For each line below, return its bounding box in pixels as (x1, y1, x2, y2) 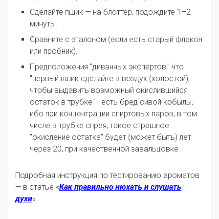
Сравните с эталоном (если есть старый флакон (30, 35, 202, 44)
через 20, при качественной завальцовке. (30, 144, 180, 154)
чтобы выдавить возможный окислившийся (30, 86, 188, 95)
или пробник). (30, 46, 78, 56)
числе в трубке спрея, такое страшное (30, 121, 169, 131)
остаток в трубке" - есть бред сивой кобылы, (30, 97, 193, 107)
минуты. (30, 19, 58, 29)
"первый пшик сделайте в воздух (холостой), (30, 74, 190, 84)
